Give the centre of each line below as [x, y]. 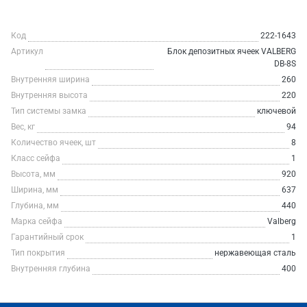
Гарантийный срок [47, 237]
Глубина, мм [35, 206]
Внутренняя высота [49, 95]
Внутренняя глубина [51, 269]
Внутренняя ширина [50, 79]
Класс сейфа [36, 158]
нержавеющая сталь [255, 253]
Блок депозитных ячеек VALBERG [232, 51]
